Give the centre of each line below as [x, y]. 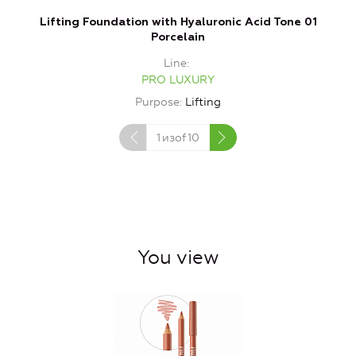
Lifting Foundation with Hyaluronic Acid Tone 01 [178, 22]
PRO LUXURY [178, 79]
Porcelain [178, 37]
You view [178, 257]
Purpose [157, 102]
